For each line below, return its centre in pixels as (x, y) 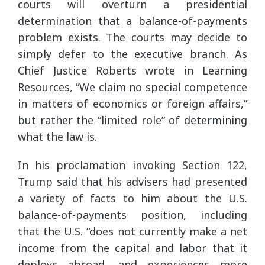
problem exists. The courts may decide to (132, 37)
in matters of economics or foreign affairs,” (132, 103)
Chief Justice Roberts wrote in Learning (132, 70)
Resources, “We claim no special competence (132, 87)
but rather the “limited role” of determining (132, 120)
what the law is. (57, 136)
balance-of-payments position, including (132, 214)
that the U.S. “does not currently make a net (132, 231)
